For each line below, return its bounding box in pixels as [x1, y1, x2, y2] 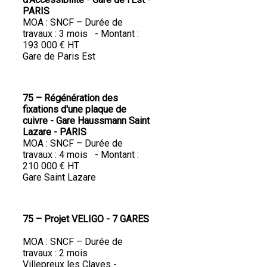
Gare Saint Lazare [23, 172, 98, 184]
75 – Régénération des [23, 92, 118, 104]
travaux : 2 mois [23, 247, 92, 259]
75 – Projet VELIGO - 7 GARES [23, 213, 149, 225]
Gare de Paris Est [23, 51, 95, 63]
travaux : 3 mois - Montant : [23, 28, 139, 40]
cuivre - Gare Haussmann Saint [23, 115, 150, 127]
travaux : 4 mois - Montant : [23, 149, 139, 161]
